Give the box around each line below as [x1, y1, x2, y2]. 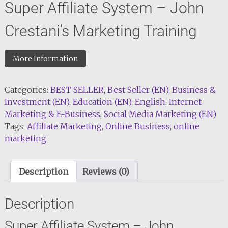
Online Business [105, 121, 170, 132]
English [134, 97, 165, 107]
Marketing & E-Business [4, 109, 100, 120]
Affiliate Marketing [26, 121, 102, 132]
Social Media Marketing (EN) [103, 109, 216, 120]
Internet [168, 97, 202, 107]
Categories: [4, 84, 50, 95]
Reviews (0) [82, 166, 129, 177]
